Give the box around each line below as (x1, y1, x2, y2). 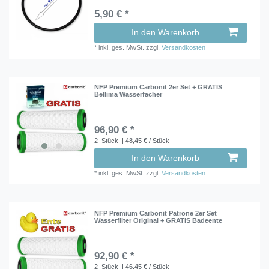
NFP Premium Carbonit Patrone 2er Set (94, 209, 217, 217)
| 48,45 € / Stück (120, 137, 170, 145)
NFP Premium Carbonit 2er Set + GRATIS (94, 83, 223, 91)
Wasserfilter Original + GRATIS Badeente (94, 216, 223, 224)
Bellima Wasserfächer (94, 91, 163, 98)
